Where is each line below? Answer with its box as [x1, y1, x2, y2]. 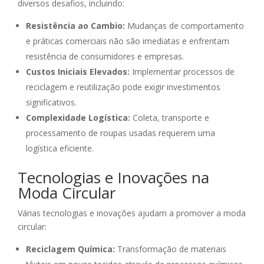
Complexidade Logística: [26, 112, 130, 124]
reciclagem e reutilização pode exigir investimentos [26, 81, 220, 93]
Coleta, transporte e [130, 112, 209, 124]
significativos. [26, 97, 77, 108]
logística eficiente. [26, 143, 94, 154]
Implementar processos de [130, 66, 235, 78]
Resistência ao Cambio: [26, 20, 125, 32]
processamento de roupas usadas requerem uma [26, 127, 215, 139]
